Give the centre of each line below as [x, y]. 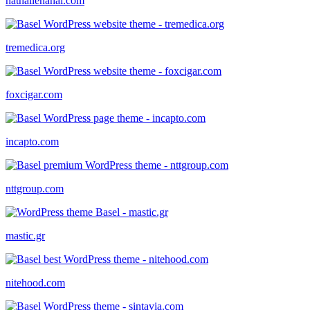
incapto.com [32, 141]
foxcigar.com [34, 94]
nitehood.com [35, 282]
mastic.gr [25, 235]
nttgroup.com [35, 188]
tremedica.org [35, 47]
